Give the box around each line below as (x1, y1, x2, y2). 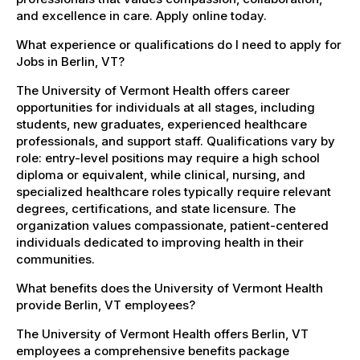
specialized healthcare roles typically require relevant (16, 183, 331, 199)
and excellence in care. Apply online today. (16, 7, 267, 23)
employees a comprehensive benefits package (16, 342, 289, 358)
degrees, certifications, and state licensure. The (16, 200, 296, 216)
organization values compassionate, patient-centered (16, 217, 329, 233)
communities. (16, 251, 95, 267)
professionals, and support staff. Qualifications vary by (16, 133, 335, 149)
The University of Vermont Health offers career (16, 82, 290, 98)
